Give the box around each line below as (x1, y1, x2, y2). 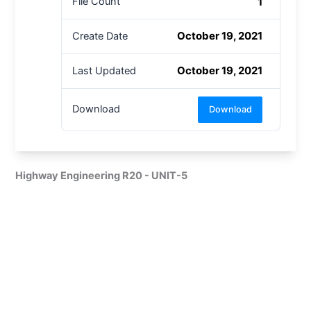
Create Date (72, 29, 128, 42)
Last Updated (72, 64, 136, 77)
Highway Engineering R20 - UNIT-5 (15, 169, 188, 182)
